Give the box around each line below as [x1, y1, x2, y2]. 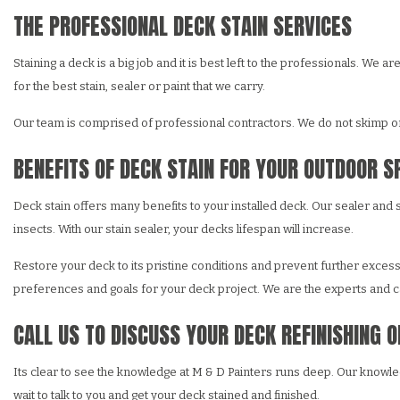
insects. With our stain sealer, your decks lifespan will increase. [13, 222, 354, 237]
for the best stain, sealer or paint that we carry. [13, 79, 265, 94]
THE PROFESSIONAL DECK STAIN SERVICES [13, 10, 352, 44]
